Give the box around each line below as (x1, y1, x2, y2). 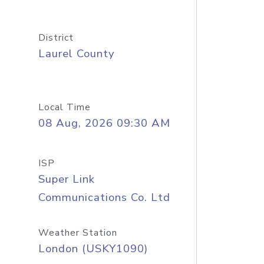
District (38, 31, 74, 44)
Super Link (38, 171, 95, 187)
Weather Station (38, 226, 117, 239)
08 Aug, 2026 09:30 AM (38, 115, 170, 131)
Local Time (38, 101, 91, 114)
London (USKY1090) (38, 241, 148, 256)
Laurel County (38, 46, 115, 61)
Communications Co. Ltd (38, 190, 170, 205)
